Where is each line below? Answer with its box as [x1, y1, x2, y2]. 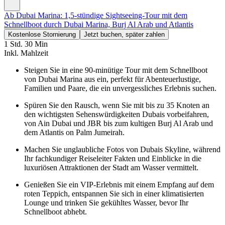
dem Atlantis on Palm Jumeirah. [24, 128, 125, 137]
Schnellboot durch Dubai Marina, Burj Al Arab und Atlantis [4, 20, 193, 29]
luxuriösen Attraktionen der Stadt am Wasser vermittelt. [24, 163, 198, 172]
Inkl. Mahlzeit [4, 48, 48, 57]
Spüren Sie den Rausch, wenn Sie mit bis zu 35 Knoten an [24, 100, 209, 109]
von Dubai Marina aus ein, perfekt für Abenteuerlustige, [24, 74, 201, 83]
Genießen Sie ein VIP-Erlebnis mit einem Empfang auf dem [24, 180, 214, 189]
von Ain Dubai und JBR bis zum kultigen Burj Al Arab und [24, 119, 213, 128]
